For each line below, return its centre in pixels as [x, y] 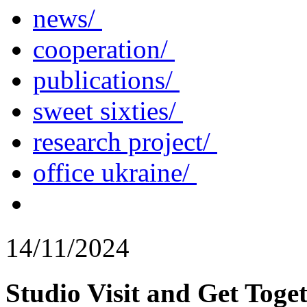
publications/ [106, 79]
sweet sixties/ [108, 110]
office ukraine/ [115, 172]
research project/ [125, 141]
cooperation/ [104, 49]
